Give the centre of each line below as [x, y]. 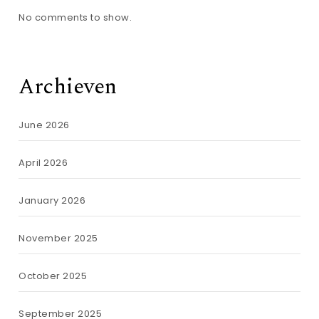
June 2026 [44, 125]
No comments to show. [75, 17]
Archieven [68, 87]
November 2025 [58, 238]
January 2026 [52, 200]
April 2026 [43, 163]
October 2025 [53, 276]
